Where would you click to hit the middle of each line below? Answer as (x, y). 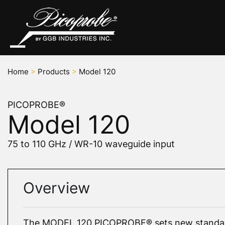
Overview (57, 188)
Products (54, 72)
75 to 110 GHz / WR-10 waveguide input (91, 144)
